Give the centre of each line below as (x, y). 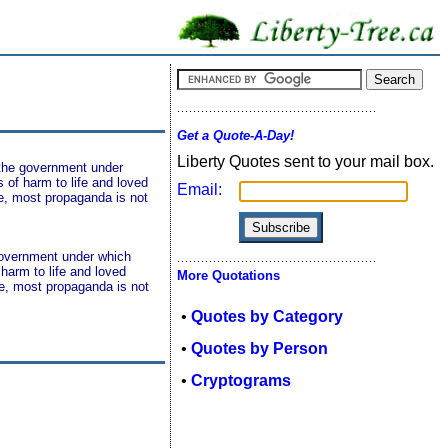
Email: (199, 189)
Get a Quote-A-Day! (235, 135)
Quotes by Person (259, 348)
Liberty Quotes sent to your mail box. (305, 161)
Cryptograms (241, 380)
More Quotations (228, 275)
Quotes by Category (267, 316)
